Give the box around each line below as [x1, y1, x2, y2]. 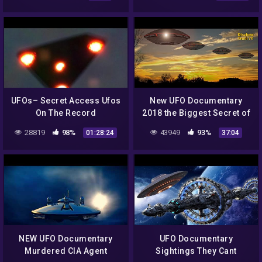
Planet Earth [171, 120, 221, 130]
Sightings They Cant [156, 246, 237, 256]
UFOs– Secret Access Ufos [11, 96, 121, 106]
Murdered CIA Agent [25, 246, 107, 256]
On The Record [35, 108, 96, 118]
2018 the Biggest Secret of [142, 108, 250, 118]
